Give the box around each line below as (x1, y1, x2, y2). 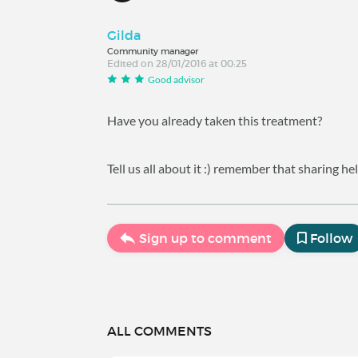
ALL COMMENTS (107, 323, 213, 340)
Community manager (107, 45, 199, 57)
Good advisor (148, 73, 205, 86)
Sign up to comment (139, 230, 272, 247)
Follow (310, 230, 353, 247)
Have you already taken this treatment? (107, 113, 323, 129)
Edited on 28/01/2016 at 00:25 (107, 57, 248, 70)
